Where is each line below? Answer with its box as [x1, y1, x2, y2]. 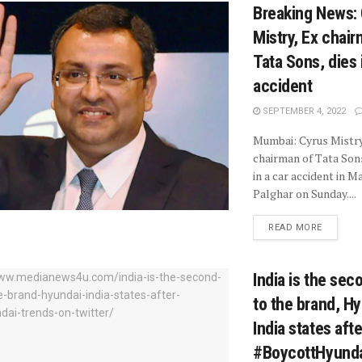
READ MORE [268, 222, 322, 234]
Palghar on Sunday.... [253, 186, 356, 202]
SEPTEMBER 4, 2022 [260, 106, 346, 117]
